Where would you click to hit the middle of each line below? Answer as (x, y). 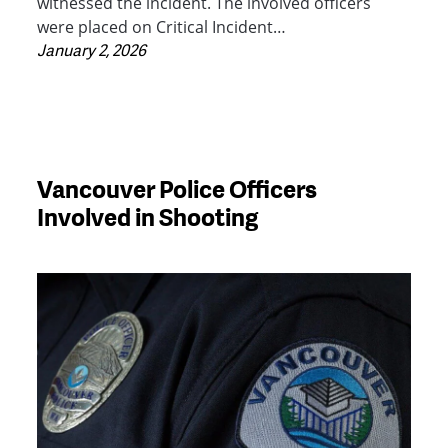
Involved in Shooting (148, 216)
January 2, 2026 (92, 50)
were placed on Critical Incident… (162, 26)
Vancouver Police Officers (177, 188)
